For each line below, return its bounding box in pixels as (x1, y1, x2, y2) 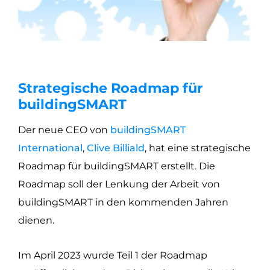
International (18, 142, 83, 154)
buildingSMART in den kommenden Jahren (18, 196, 228, 208)
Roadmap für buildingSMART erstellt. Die (18, 160, 215, 172)
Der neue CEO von (18, 124, 110, 136)
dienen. (18, 214, 54, 226)
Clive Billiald (87, 142, 145, 154)
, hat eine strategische (145, 142, 251, 154)
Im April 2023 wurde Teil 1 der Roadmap (18, 249, 207, 261)
